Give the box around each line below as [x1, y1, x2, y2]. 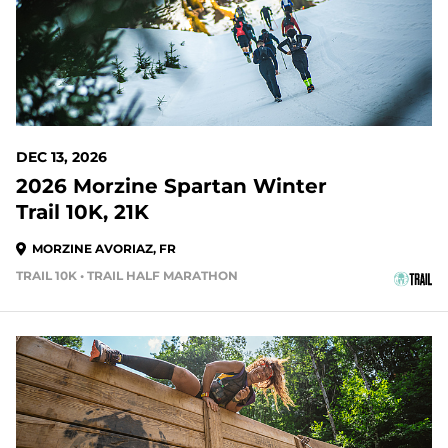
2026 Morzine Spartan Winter [16, 174, 327, 198]
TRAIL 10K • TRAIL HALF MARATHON [16, 268, 238, 283]
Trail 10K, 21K [16, 200, 149, 224]
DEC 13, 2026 [16, 148, 107, 166]
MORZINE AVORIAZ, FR [32, 241, 176, 256]
